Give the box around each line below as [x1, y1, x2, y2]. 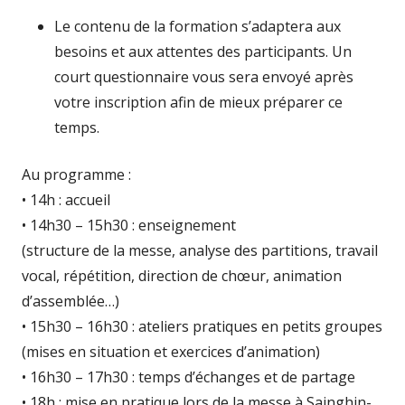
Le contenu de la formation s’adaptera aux [54, 15, 341, 36]
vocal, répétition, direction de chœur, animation [22, 265, 342, 286]
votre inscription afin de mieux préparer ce [54, 91, 343, 112]
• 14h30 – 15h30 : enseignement [22, 214, 236, 235]
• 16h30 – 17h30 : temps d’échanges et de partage [22, 366, 355, 387]
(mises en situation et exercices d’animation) [22, 341, 320, 362]
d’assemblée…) [22, 290, 119, 311]
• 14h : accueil [22, 189, 110, 210]
